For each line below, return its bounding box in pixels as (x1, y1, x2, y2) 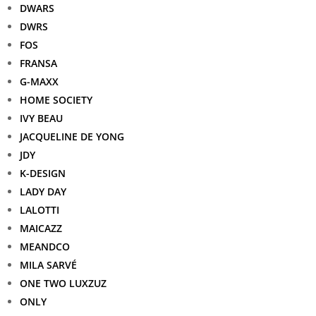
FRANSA (20, 56, 57, 70)
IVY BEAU (20, 111, 63, 125)
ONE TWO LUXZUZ (20, 276, 107, 290)
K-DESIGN (20, 166, 66, 180)
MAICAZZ (20, 221, 62, 235)
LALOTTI (20, 203, 59, 217)
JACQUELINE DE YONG (20, 130, 124, 143)
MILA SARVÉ (20, 258, 77, 272)
